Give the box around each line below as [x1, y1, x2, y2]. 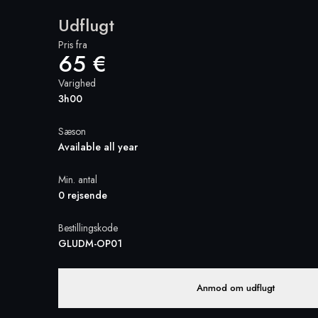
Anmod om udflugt [197, 281, 275, 295]
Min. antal [58, 172, 97, 187]
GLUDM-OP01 [58, 236, 122, 251]
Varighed [58, 76, 96, 90]
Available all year [58, 140, 138, 154]
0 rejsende [58, 188, 107, 202]
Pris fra [58, 38, 87, 52]
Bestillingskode [58, 221, 118, 235]
